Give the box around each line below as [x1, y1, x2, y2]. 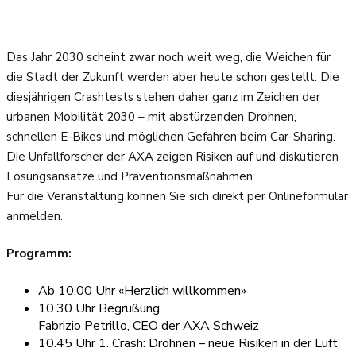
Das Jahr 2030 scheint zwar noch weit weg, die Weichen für [6, 48, 331, 65]
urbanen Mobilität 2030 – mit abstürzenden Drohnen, [6, 108, 296, 125]
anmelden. [6, 207, 63, 224]
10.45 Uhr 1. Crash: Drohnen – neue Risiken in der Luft [38, 334, 338, 352]
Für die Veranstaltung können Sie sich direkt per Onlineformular [6, 188, 348, 204]
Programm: [6, 246, 72, 261]
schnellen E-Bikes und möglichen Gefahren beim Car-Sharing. [6, 128, 335, 145]
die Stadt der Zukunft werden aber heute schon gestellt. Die [6, 68, 339, 85]
